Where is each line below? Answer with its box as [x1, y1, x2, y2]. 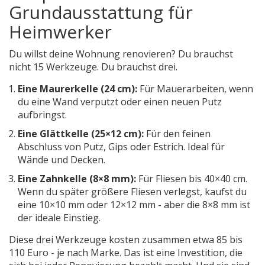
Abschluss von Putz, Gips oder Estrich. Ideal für [18, 140, 225, 154]
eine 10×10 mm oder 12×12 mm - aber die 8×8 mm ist [18, 198, 250, 212]
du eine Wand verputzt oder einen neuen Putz [18, 95, 222, 109]
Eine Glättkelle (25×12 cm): [18, 127, 144, 141]
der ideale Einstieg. [18, 211, 101, 225]
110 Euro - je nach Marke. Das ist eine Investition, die [9, 246, 243, 260]
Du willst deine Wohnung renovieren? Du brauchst [9, 47, 233, 61]
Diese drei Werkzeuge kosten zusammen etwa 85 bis [9, 233, 243, 247]
